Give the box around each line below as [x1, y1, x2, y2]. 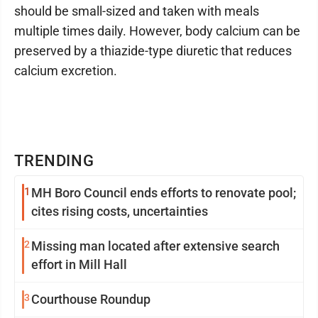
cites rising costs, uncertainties [97, 204, 208, 219]
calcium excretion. [14, 63, 117, 78]
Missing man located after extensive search [31, 238, 280, 253]
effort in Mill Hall [31, 257, 127, 272]
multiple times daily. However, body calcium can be [14, 23, 300, 38]
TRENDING [14, 152, 95, 170]
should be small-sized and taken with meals [14, 4, 259, 18]
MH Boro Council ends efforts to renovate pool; [31, 185, 201, 200]
